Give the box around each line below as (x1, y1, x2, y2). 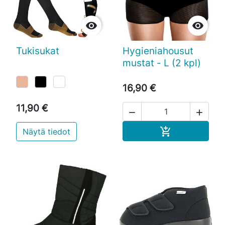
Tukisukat (16, 45, 59, 57)
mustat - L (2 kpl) (123, 57, 201, 69)
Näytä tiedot (23, 126, 70, 137)
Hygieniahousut (123, 45, 193, 57)
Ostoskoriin (171, 125, 214, 136)
